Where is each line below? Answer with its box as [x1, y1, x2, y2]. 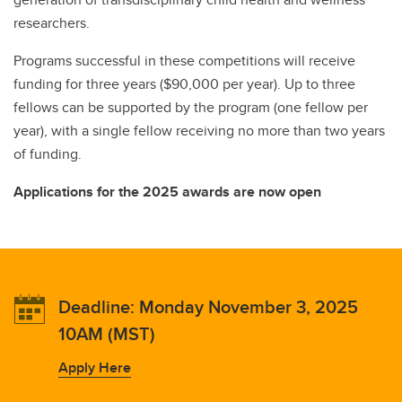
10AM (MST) [58, 320, 155, 346]
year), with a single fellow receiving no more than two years [13, 120, 385, 141]
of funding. [13, 144, 85, 164]
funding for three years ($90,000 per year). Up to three [13, 74, 355, 94]
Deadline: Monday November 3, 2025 [58, 293, 358, 319]
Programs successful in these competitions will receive [13, 50, 355, 71]
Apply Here [58, 357, 131, 378]
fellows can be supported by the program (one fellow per [13, 97, 368, 118]
